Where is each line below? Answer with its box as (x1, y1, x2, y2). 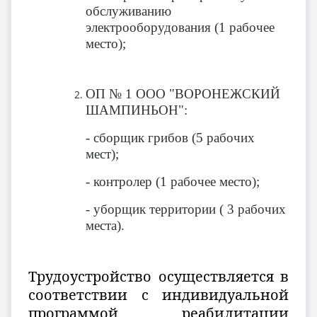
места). (86, 218, 125, 233)
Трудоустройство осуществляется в (28, 267, 289, 286)
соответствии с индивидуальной (28, 285, 289, 304)
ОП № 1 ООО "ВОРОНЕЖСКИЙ (86, 86, 280, 101)
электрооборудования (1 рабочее (86, 20, 275, 35)
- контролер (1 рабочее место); (86, 174, 260, 189)
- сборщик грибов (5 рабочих (86, 130, 255, 145)
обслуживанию (86, 4, 171, 18)
